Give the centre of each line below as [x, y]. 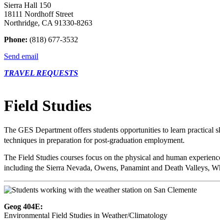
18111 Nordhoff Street [39, 14]
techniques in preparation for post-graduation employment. [97, 140]
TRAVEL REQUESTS [41, 73]
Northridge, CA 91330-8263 [48, 23]
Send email [21, 56]
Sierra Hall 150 [27, 5]
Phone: [16, 40]
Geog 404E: [23, 206]
